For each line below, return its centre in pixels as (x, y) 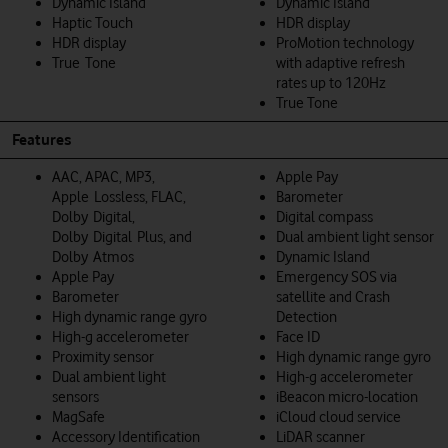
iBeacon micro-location (347, 396)
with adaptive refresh (340, 62)
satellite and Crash (333, 296)
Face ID (298, 336)
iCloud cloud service (338, 416)
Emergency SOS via (336, 276)
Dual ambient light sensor (355, 236)
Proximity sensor (103, 356)
